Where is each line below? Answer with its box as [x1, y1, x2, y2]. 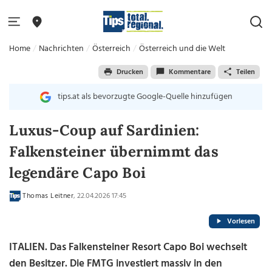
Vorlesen [226, 215, 255, 228]
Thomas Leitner [22, 190, 73, 202]
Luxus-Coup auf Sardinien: [9, 121, 200, 140]
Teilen [236, 66, 255, 78]
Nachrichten [39, 42, 84, 56]
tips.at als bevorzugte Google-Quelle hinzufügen [57, 90, 233, 104]
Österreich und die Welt [139, 42, 226, 56]
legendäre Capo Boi [9, 163, 146, 182]
